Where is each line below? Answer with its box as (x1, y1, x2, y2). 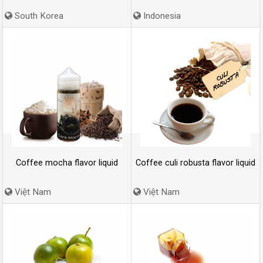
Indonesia (141, 11, 181, 21)
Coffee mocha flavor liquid (16, 157, 118, 168)
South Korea (12, 11, 63, 21)
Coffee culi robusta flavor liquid (136, 157, 255, 168)
